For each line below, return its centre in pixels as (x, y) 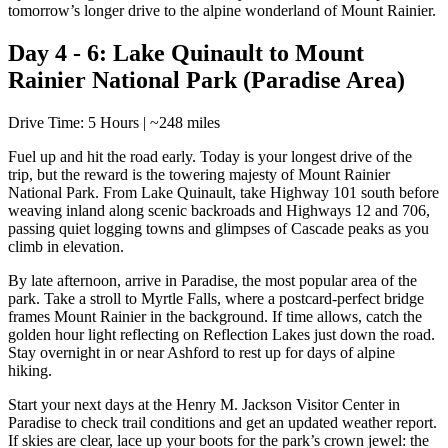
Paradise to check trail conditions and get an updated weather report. (222, 423)
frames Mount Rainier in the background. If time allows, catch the (215, 317)
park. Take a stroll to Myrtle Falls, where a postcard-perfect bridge (216, 299)
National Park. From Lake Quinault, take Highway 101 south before (223, 193)
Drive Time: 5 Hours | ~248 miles (114, 123)
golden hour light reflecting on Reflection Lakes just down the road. (221, 335)
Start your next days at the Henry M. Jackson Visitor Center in (204, 405)
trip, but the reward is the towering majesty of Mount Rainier (199, 175)
